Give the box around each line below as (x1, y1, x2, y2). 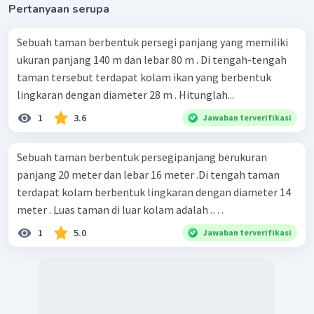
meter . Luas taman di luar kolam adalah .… (17, 202, 224, 217)
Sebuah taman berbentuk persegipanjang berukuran (17, 149, 267, 164)
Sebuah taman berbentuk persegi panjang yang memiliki (17, 34, 288, 49)
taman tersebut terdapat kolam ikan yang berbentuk (17, 69, 271, 84)
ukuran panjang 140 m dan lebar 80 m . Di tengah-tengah (17, 52, 287, 67)
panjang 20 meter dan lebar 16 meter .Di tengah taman (17, 167, 280, 182)
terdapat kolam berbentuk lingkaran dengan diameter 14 (17, 184, 291, 199)
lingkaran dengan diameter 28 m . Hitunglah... (17, 87, 234, 102)
